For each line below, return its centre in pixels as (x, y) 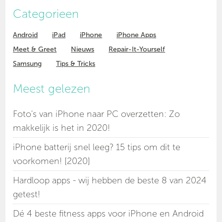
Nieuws (83, 50)
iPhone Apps (137, 35)
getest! (27, 194)
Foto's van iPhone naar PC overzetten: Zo (97, 114)
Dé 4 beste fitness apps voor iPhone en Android (109, 214)
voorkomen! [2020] (52, 161)
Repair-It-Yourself (137, 50)
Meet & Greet (35, 50)
